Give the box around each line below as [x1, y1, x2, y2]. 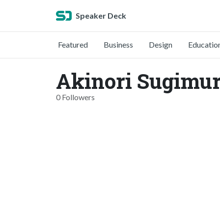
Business [104, 40, 133, 49]
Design [149, 40, 172, 49]
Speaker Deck [76, 11, 126, 20]
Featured [58, 40, 88, 49]
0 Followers [56, 92, 95, 102]
